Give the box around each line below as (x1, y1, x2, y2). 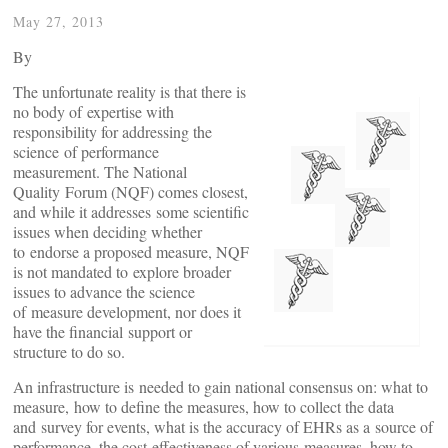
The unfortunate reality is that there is (13, 81, 246, 102)
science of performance (13, 141, 159, 162)
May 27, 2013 (13, 12, 104, 31)
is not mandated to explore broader (13, 261, 231, 282)
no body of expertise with (13, 101, 174, 122)
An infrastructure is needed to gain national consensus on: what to (13, 376, 428, 397)
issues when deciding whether (13, 221, 202, 242)
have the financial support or (13, 321, 192, 342)
